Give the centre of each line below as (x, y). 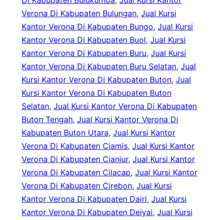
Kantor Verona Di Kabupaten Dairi (84, 199)
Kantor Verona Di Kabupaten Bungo (87, 27)
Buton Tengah (47, 120)
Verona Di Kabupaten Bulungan (79, 14)
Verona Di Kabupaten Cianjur (75, 159)
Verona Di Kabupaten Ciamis (75, 146)
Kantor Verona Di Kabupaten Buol (84, 40)
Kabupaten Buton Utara (65, 133)
